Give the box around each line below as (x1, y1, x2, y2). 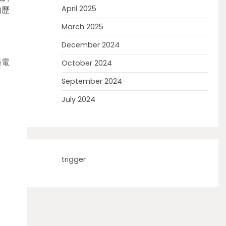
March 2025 (61, 22, 103, 32)
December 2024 (61, 40, 120, 50)
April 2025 (61, 4, 96, 14)
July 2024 (61, 94, 95, 104)
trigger (61, 154, 86, 164)
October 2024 (61, 58, 112, 68)
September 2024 (61, 76, 122, 86)
